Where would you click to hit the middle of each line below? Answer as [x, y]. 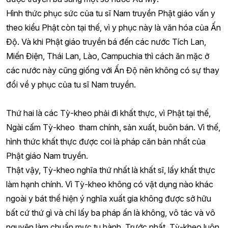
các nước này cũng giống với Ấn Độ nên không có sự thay [113, 70]
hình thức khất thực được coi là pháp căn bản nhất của [106, 141]
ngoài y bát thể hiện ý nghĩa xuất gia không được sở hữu [109, 198]
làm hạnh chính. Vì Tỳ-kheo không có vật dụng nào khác [110, 184]
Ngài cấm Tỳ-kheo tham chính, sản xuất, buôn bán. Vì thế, [113, 127]
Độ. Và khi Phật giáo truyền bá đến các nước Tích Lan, [106, 42]
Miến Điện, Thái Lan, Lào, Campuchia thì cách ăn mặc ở [108, 56]
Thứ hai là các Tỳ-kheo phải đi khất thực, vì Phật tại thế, [108, 113]
